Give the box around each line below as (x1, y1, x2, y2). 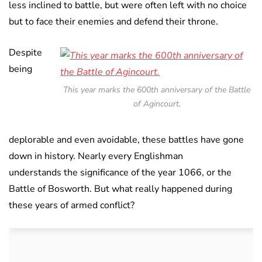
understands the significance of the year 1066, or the (9, 166, 232, 179)
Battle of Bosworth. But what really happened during (9, 182, 232, 195)
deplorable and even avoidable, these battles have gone (9, 133, 244, 146)
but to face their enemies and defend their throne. (9, 15, 218, 28)
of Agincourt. (133, 98, 181, 109)
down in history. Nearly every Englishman (9, 149, 183, 163)
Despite (9, 46, 42, 59)
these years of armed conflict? (9, 198, 135, 212)
